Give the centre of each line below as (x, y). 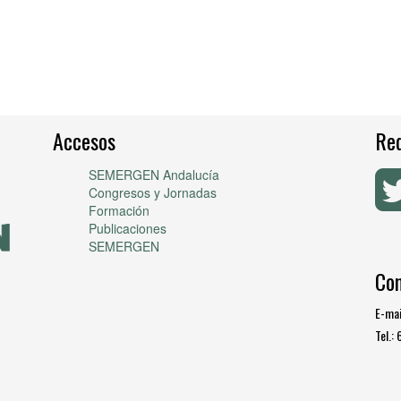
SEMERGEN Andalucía (154, 175)
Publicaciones (128, 229)
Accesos (84, 141)
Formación (119, 211)
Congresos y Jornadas (153, 193)
